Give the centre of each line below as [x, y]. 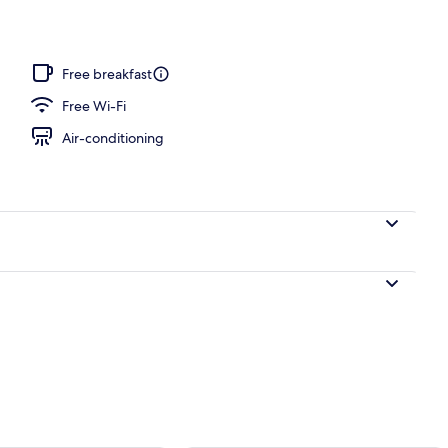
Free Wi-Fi [94, 105]
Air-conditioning [113, 137]
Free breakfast [107, 73]
